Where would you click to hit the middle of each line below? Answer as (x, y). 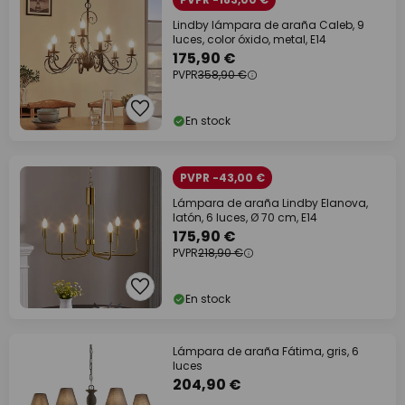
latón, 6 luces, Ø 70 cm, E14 (245, 217)
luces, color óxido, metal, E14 (250, 39)
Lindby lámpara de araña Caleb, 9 (268, 25)
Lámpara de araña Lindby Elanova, (270, 203)
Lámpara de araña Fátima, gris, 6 (266, 351)
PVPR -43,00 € (222, 178)
